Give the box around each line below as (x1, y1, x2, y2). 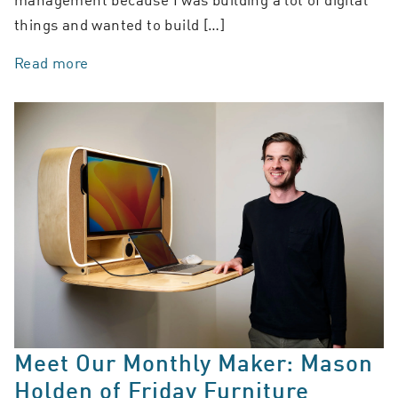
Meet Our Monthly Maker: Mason (14, 347, 373, 378)
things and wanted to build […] (14, 13, 225, 36)
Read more (14, 52, 89, 74)
